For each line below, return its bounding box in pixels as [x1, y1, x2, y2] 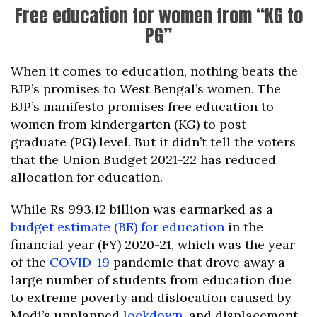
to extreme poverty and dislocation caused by [11, 289, 292, 306]
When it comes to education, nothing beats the [11, 63, 298, 80]
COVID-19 [50, 254, 110, 271]
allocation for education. [11, 169, 163, 186]
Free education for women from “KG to [14, 1, 303, 30]
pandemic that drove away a [110, 254, 285, 271]
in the [224, 219, 263, 236]
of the [11, 254, 50, 271]
